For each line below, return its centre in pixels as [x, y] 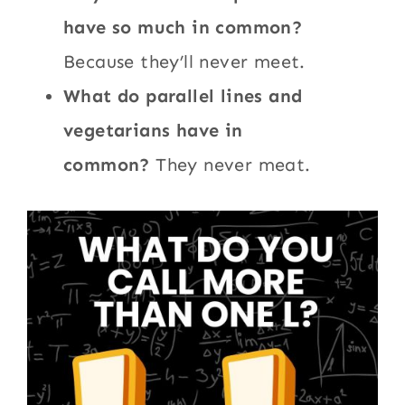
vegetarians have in [153, 131]
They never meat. [233, 165]
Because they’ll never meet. [184, 62]
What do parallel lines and [183, 96]
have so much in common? [183, 28]
